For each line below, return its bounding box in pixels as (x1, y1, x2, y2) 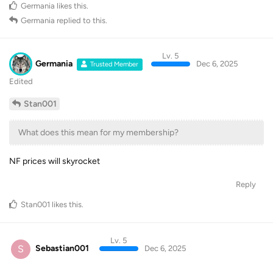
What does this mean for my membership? (18, 127, 179, 138)
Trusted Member (90, 60, 139, 68)
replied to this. (55, 15, 107, 25)
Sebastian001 (35, 243, 89, 253)
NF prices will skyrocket (9, 156, 100, 166)
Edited (9, 77, 33, 86)
